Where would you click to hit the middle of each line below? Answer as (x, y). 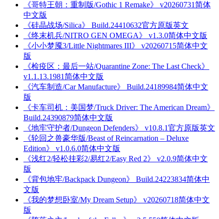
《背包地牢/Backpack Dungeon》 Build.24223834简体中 (117, 179)
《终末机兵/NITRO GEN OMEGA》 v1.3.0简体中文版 (115, 36)
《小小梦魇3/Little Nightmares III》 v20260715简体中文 (116, 46)
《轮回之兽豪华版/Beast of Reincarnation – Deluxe (106, 138)
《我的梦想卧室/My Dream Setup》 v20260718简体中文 (117, 200)
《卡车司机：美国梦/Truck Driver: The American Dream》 (119, 108)
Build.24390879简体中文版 (68, 118)
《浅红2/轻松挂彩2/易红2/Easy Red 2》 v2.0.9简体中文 (116, 159)
